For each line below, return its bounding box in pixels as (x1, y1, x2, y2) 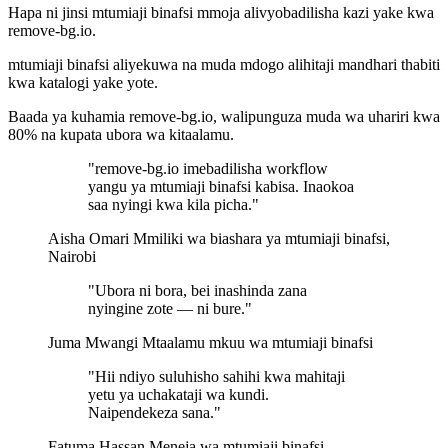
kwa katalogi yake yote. (8, 73, 158, 91)
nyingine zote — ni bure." (88, 299, 252, 317)
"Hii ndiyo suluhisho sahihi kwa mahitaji (88, 367, 345, 385)
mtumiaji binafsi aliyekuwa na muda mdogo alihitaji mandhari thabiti (8, 55, 440, 73)
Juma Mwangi (48, 333, 138, 351)
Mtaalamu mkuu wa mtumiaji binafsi (142, 333, 373, 351)
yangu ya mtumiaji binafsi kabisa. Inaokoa (88, 177, 354, 195)
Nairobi (48, 247, 96, 265)
